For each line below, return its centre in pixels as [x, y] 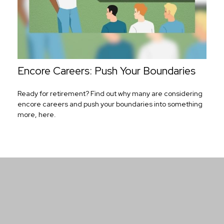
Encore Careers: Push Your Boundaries [106, 71]
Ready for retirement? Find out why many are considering [110, 93]
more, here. [37, 114]
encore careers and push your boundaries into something [110, 104]
